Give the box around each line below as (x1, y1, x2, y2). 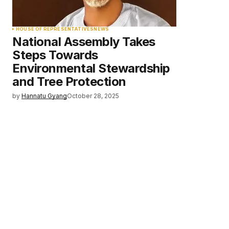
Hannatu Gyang (21, 92, 67, 100)
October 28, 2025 (67, 92, 119, 100)
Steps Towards (12, 48, 98, 62)
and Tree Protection (12, 74, 126, 89)
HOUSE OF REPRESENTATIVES (16, 26, 94, 32)
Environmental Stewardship (12, 61, 170, 76)
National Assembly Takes (12, 34, 155, 49)
